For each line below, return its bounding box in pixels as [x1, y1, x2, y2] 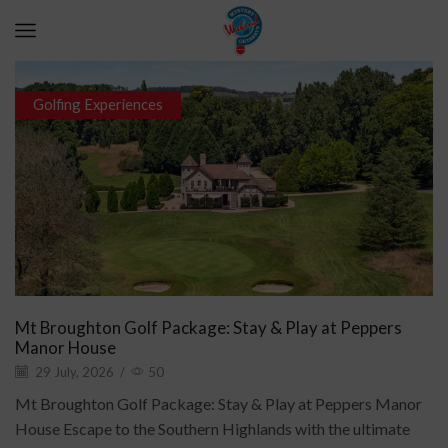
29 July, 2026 [32, 364, 114, 381]
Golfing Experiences [32, 95, 163, 114]
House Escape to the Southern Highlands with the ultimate [15, 419, 410, 439]
